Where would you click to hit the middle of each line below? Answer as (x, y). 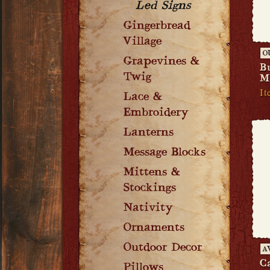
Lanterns (149, 133)
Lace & (143, 98)
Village (143, 42)
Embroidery (156, 113)
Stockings (150, 189)
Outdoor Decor (163, 248)
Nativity (148, 209)
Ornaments (154, 228)
